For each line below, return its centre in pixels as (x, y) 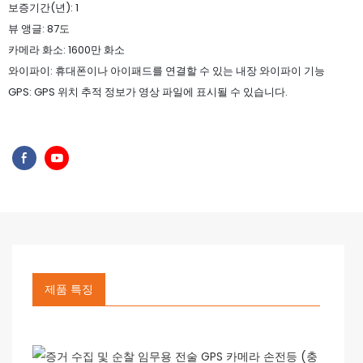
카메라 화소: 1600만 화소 (66, 50)
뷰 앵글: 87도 (39, 29)
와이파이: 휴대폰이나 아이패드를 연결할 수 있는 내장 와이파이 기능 (167, 71)
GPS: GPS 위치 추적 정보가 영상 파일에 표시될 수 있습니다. (148, 92)
